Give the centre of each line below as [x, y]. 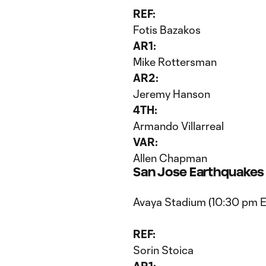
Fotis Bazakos [167, 30]
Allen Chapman [170, 158]
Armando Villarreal [178, 126]
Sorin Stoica [163, 250]
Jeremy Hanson [172, 94]
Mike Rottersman [175, 62]
